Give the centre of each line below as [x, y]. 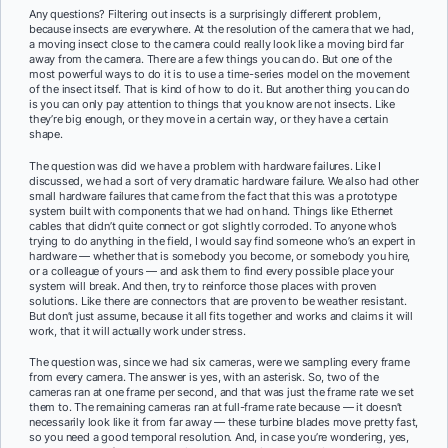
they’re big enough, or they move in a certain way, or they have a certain [208, 118]
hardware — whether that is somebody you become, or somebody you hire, [220, 255]
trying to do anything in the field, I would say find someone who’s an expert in [222, 240]
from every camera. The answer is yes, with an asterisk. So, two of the [204, 377]
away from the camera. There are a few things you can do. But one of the [210, 58]
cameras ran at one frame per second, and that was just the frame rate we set [221, 392]
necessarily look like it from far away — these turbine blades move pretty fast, [224, 422]
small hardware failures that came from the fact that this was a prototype [213, 195]
